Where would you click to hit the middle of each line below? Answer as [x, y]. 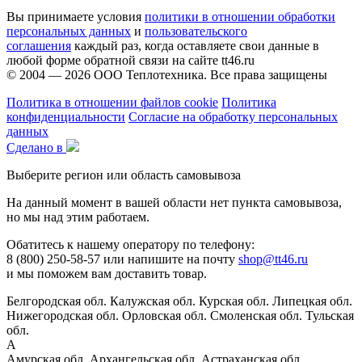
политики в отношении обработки [240, 16]
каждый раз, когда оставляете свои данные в [195, 45]
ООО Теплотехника [149, 74]
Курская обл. [234, 301]
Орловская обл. [164, 315]
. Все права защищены [265, 74]
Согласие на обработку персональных [233, 116]
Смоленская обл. [256, 315]
